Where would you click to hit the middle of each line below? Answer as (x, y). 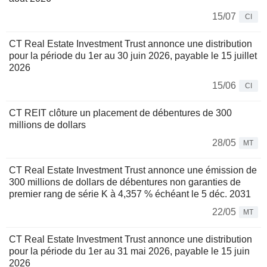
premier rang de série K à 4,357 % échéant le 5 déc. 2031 (130, 194)
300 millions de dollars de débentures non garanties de (125, 182)
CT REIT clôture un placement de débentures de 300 (120, 113)
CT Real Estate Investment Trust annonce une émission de (133, 170)
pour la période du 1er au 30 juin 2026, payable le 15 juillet (133, 55)
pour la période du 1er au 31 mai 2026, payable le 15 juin (129, 251)
